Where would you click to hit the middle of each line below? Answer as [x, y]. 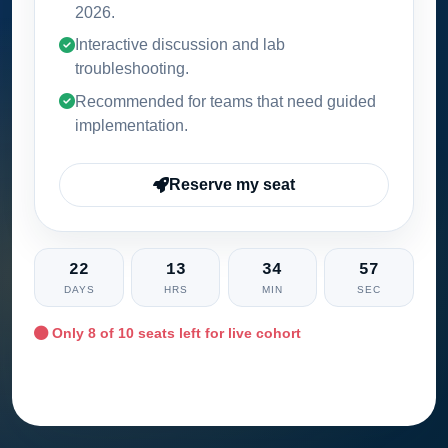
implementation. [132, 126]
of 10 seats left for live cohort [199, 332]
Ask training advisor [234, 381]
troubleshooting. [132, 69]
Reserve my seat [232, 185]
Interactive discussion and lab [180, 45]
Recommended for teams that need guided [226, 102]
